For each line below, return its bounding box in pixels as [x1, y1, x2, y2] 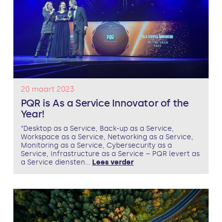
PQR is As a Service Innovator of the [20, 97, 189, 110]
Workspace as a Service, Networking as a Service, [20, 133, 193, 142]
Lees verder [92, 158, 134, 167]
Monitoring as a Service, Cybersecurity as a [20, 141, 172, 150]
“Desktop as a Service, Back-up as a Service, [20, 124, 174, 133]
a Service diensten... [20, 158, 92, 167]
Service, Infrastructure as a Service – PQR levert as [20, 150, 200, 159]
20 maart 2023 [20, 84, 74, 94]
